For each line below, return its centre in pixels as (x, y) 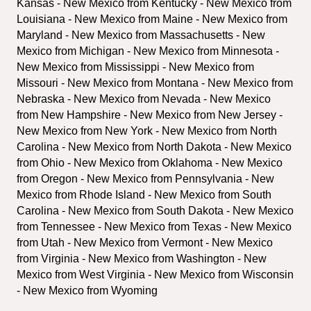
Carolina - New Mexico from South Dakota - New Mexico (155, 210)
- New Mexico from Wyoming (87, 290)
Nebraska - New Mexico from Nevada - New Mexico (144, 99)
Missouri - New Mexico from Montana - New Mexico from (155, 83)
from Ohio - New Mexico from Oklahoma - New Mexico (150, 162)
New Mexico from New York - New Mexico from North (147, 131)
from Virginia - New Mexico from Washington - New (142, 258)
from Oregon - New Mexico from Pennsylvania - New (145, 178)
